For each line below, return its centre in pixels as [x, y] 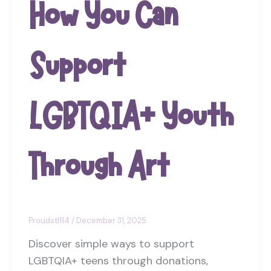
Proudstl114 [50, 220]
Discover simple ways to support [111, 244]
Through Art [99, 167]
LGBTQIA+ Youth [131, 116]
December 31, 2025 [111, 220]
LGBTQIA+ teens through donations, [118, 261]
